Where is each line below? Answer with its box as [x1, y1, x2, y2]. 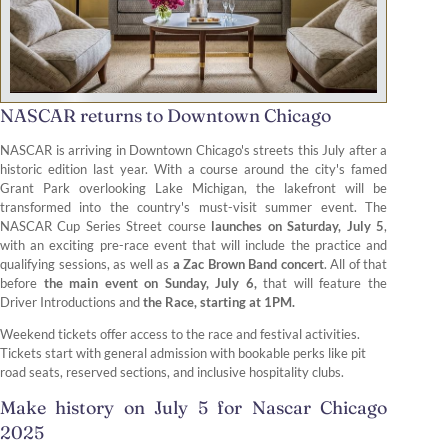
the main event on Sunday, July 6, [43, 275, 264, 292]
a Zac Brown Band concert [172, 256, 324, 273]
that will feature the [263, 275, 388, 292]
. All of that [323, 256, 387, 273]
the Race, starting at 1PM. [140, 294, 295, 311]
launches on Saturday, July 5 [205, 218, 385, 235]
